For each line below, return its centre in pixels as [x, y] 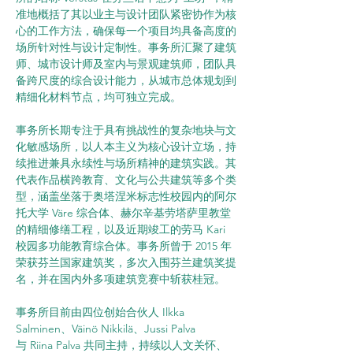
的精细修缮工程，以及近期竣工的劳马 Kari [122, 229]
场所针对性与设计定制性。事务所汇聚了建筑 [126, 47]
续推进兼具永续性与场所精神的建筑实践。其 [126, 163]
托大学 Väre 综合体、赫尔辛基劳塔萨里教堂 [123, 213]
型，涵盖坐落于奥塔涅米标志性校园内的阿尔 [126, 196]
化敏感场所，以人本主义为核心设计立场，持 [126, 147]
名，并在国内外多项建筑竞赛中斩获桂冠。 [121, 279]
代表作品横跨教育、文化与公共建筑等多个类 [126, 180]
